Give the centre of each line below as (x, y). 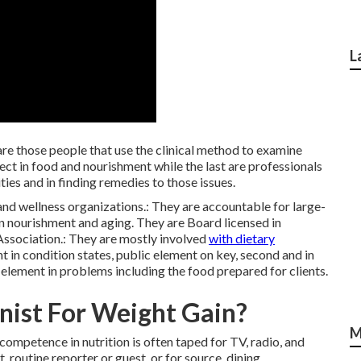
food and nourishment (91, 166)
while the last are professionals (237, 166)
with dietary (242, 238)
